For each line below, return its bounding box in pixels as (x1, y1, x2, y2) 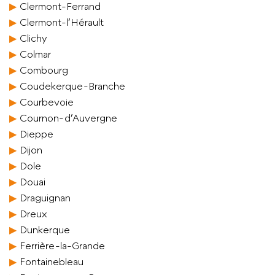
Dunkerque (20, 224, 70, 235)
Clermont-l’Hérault (20, 17, 104, 28)
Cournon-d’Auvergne (20, 112, 117, 123)
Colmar (20, 48, 51, 60)
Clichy (20, 33, 47, 44)
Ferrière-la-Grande (20, 240, 105, 251)
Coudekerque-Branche (20, 80, 125, 91)
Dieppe (20, 128, 53, 139)
